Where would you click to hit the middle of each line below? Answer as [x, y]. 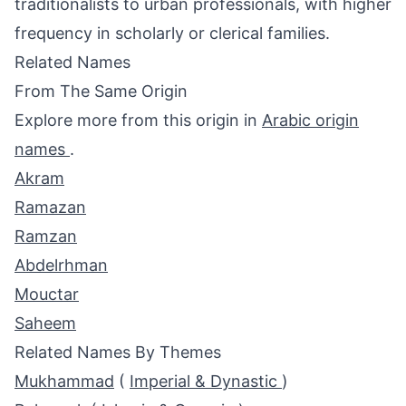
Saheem [45, 323]
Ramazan [50, 207]
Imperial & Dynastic [206, 381]
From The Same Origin [101, 91]
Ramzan [46, 236]
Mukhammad [64, 381]
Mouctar [47, 294]
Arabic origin [310, 120]
